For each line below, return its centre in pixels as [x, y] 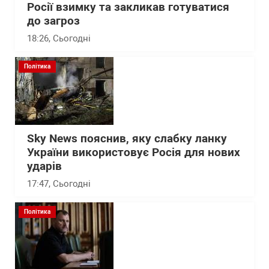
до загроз [53, 21]
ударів [44, 166]
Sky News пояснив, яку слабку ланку [127, 139]
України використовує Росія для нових [134, 153]
